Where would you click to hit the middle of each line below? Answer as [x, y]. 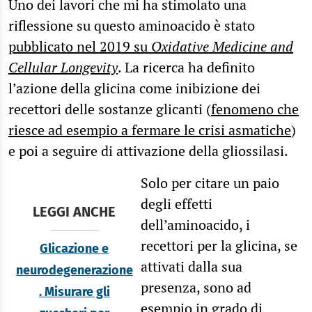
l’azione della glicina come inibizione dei [134, 88]
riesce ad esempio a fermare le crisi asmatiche [150, 130]
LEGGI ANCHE [75, 211]
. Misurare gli [74, 291]
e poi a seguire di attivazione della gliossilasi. [148, 150]
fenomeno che [255, 109]
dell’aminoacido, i [195, 224]
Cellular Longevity [63, 67]
